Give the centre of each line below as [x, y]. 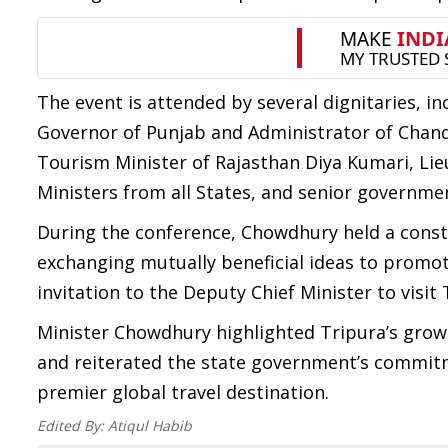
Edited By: [72, 425]
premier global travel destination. [183, 392]
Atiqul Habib [150, 425]
